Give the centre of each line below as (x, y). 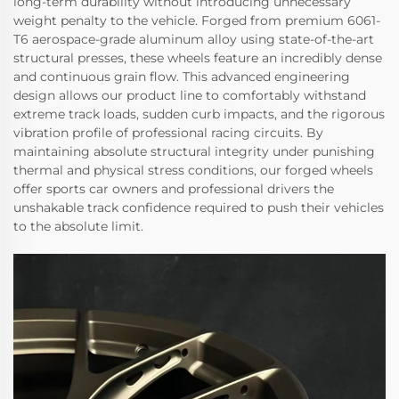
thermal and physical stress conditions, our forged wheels (193, 171)
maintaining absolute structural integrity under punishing (194, 152)
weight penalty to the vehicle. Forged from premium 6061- (197, 21)
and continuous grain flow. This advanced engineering (182, 77)
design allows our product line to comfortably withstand (190, 96)
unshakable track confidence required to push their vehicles (199, 208)
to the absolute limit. (78, 227)
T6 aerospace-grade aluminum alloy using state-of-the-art (194, 40)
